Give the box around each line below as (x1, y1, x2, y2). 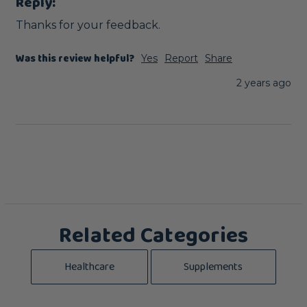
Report (164, 51, 198, 64)
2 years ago (236, 76, 291, 89)
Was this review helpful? (16, 50, 134, 67)
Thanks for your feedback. (16, 18, 160, 32)
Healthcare (64, 258, 114, 275)
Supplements (184, 258, 243, 275)
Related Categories (58, 218, 249, 254)
